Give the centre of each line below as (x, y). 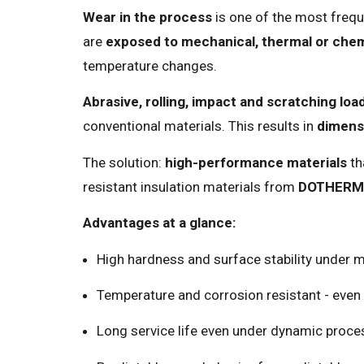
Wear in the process (147, 17)
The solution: (124, 162)
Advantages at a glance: (159, 223)
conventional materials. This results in (200, 126)
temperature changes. (150, 66)
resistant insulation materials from (191, 186)
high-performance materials (256, 162)
